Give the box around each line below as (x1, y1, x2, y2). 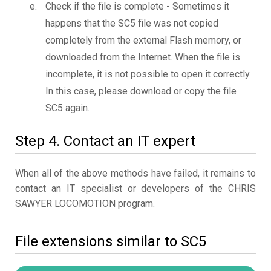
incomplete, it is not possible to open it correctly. (45, 68, 251, 80)
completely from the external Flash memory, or (45, 34, 241, 47)
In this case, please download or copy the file (45, 85, 237, 97)
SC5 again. (45, 102, 90, 114)
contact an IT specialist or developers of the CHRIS (15, 183, 256, 195)
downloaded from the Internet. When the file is (45, 51, 240, 64)
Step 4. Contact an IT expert (15, 132, 195, 150)
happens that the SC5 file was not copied (45, 18, 218, 30)
